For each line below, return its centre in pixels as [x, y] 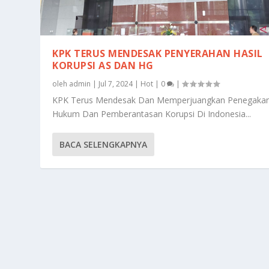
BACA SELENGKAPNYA [104, 144]
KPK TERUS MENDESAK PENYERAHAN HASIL [158, 53]
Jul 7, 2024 [116, 83]
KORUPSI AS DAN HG [103, 65]
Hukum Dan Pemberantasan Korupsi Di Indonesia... [152, 113]
